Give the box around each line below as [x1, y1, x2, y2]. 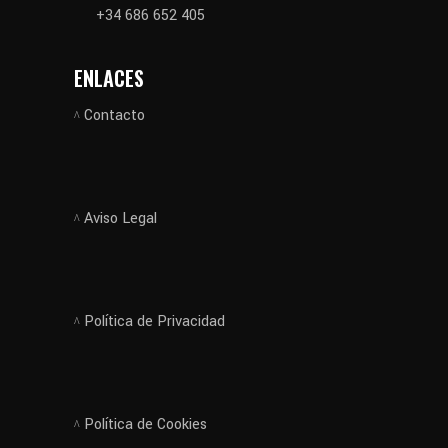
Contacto [84, 105, 145, 126]
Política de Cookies [84, 414, 207, 435]
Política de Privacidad [84, 311, 225, 332]
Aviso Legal [84, 208, 157, 229]
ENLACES [74, 63, 144, 93]
